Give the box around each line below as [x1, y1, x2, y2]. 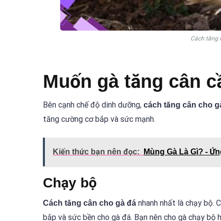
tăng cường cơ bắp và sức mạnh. [43, 114, 155, 124]
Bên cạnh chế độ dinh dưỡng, [43, 100, 144, 110]
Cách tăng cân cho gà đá [43, 199, 136, 208]
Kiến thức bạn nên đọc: [53, 147, 140, 156]
